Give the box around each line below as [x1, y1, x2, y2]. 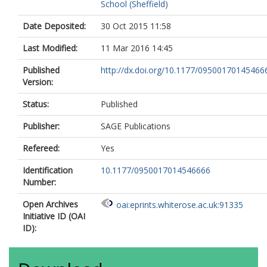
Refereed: [23, 142, 60, 154]
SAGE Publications [101, 120, 170, 132]
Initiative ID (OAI [23, 210, 85, 222]
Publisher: [23, 120, 60, 132]
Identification [23, 164, 73, 176]
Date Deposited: [23, 20, 86, 32]
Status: [23, 98, 49, 110]
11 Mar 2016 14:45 [101, 42, 173, 54]
